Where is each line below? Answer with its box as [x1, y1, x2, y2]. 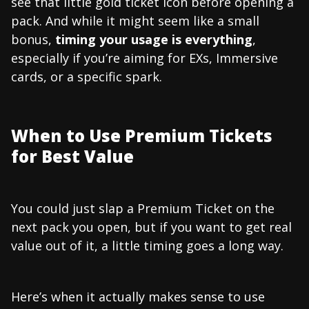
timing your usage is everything [55, 30, 252, 48]
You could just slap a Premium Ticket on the [11, 199, 275, 217]
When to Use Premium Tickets [11, 123, 272, 147]
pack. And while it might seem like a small [11, 12, 259, 29]
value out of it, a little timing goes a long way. [11, 237, 283, 254]
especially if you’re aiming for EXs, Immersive [11, 49, 278, 66]
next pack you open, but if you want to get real [11, 218, 292, 235]
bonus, [11, 30, 55, 48]
